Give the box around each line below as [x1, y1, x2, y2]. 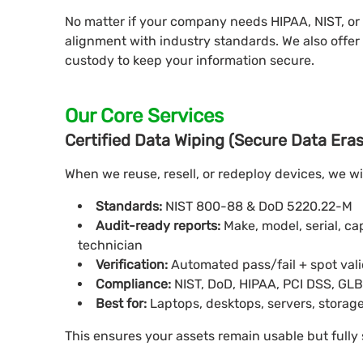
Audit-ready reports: [96, 218, 224, 234]
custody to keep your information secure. [65, 53, 314, 69]
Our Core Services [65, 105, 224, 128]
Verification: [96, 257, 171, 273]
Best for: [96, 296, 150, 312]
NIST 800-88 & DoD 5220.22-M [165, 199, 352, 215]
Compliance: [96, 276, 174, 293]
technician [78, 237, 143, 254]
